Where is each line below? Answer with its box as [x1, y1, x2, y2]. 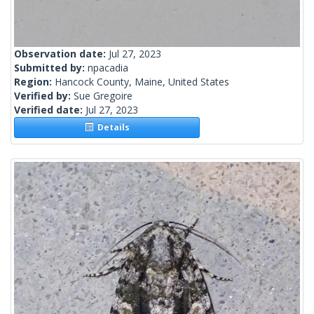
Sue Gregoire [74, 89, 132, 103]
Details [93, 121, 130, 134]
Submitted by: [14, 61, 88, 75]
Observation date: [14, 47, 109, 61]
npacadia [88, 61, 128, 75]
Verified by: [14, 89, 74, 103]
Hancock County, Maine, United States [55, 75, 229, 89]
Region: [14, 75, 55, 89]
